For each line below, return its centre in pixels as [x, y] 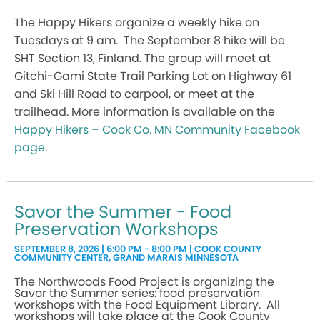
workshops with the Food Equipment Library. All [147, 304]
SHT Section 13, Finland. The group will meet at [142, 58]
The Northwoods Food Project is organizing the [144, 281]
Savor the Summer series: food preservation [137, 293]
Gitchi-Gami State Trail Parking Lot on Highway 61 [153, 76]
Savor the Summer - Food [123, 211]
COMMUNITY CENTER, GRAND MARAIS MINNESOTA [126, 257]
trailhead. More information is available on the [145, 111]
